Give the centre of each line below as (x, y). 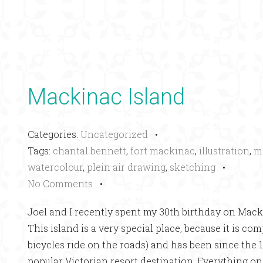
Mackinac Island (106, 97)
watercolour (55, 167)
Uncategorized (114, 134)
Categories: (54, 134)
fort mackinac (163, 151)
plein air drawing (126, 167)
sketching (193, 167)
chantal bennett (90, 151)
